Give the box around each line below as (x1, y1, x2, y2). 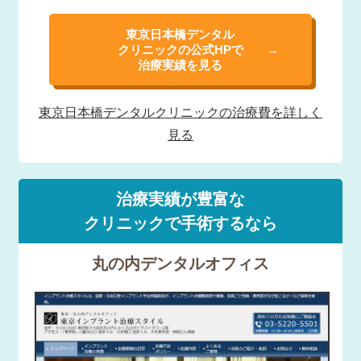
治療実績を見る (138, 58, 223, 73)
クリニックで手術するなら (84, 214, 277, 233)
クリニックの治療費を (155, 106, 284, 120)
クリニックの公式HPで (117, 43, 243, 57)
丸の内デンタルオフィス (92, 255, 269, 273)
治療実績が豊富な (116, 190, 245, 209)
